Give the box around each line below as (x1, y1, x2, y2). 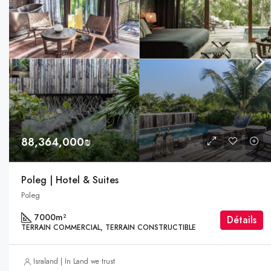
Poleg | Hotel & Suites (21, 173, 119, 188)
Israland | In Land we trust (33, 256, 115, 267)
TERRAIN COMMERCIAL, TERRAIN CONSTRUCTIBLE (21, 222, 196, 233)
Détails (227, 213, 257, 227)
